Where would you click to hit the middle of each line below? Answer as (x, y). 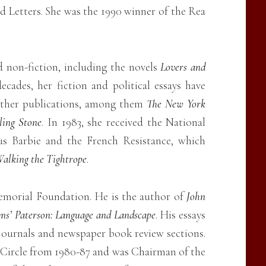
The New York (176, 103)
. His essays (180, 214)
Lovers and (183, 66)
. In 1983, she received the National (124, 122)
